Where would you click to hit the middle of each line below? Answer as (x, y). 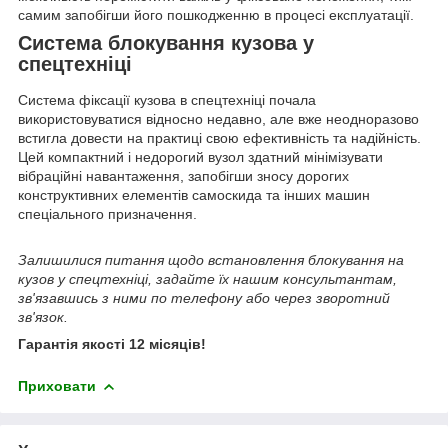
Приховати (57, 386)
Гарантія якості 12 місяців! (112, 344)
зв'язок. (43, 317)
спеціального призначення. (107, 214)
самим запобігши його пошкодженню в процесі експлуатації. (216, 15)
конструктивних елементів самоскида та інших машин (194, 195)
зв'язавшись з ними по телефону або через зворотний (204, 298)
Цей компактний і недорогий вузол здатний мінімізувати (200, 157)
